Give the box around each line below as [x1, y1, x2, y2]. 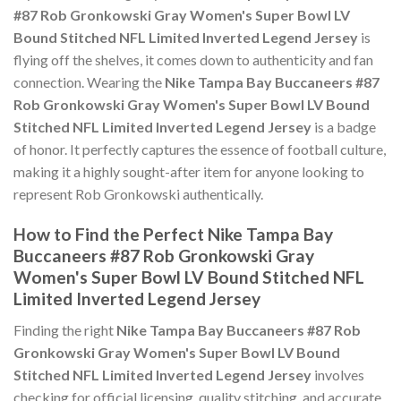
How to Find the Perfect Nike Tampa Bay [13, 224, 333, 245]
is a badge [311, 118, 376, 136]
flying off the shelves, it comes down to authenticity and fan [13, 51, 373, 69]
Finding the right [13, 320, 116, 338]
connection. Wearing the [13, 73, 165, 91]
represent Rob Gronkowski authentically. [13, 185, 263, 203]
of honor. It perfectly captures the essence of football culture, [13, 141, 386, 158]
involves [311, 365, 364, 383]
